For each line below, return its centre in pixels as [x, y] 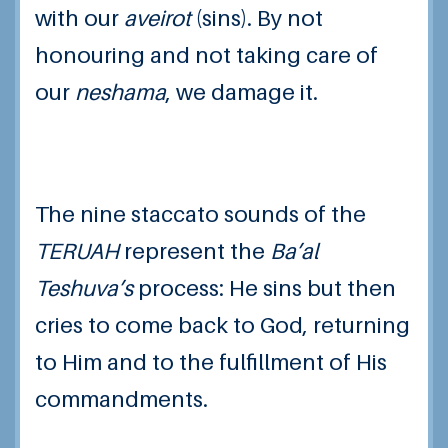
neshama [120, 91]
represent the [197, 251]
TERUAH [79, 251]
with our [79, 17]
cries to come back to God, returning [222, 325]
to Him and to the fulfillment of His [211, 362]
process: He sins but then [264, 288]
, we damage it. [242, 91]
